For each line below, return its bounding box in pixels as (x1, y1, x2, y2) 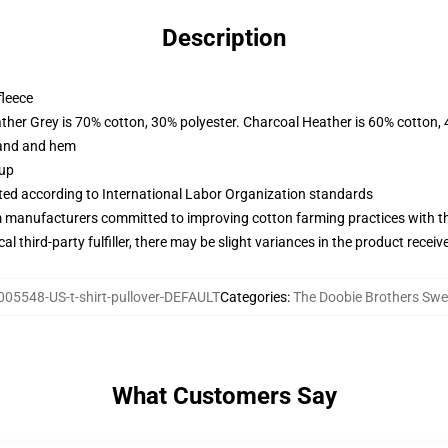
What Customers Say (111, 382, 337, 410)
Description (162, 24, 286, 52)
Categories (220, 289, 287, 305)
